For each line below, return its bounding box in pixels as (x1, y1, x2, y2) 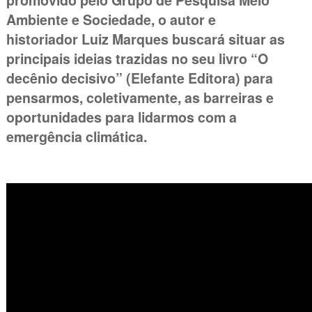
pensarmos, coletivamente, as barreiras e (6, 88, 274, 108)
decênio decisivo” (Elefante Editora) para (6, 68, 273, 88)
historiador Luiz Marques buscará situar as (6, 29, 285, 49)
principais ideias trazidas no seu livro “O (6, 49, 268, 69)
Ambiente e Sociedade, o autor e (6, 10, 216, 30)
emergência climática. (6, 127, 147, 147)
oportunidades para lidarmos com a (6, 107, 237, 127)
